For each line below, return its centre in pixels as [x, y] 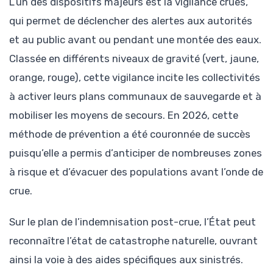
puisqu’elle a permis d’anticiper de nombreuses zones [136, 153]
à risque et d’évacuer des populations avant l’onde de [136, 172]
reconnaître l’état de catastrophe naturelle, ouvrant [133, 240]
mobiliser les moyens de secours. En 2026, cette [124, 115]
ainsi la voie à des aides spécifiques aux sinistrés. [126, 259]
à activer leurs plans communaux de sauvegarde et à [135, 97]
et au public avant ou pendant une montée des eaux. [135, 40]
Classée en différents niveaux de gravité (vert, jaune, [134, 59]
